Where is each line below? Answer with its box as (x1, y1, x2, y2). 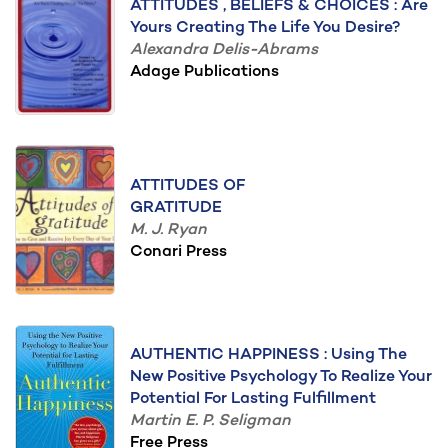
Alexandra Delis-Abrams (130, 41, 318, 60)
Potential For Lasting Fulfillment (130, 390, 376, 409)
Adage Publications (130, 63, 279, 82)
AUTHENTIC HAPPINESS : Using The (130, 346, 407, 365)
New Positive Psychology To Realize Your (130, 368, 432, 387)
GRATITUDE (130, 199, 222, 218)
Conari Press (130, 243, 227, 262)
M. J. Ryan (130, 221, 207, 240)
